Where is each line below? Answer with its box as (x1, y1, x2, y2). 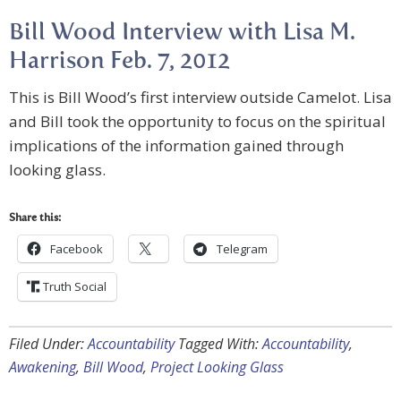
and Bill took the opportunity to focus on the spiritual (9, 111, 386, 132)
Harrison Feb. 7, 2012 (9, 50, 230, 74)
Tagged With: (178, 334, 262, 354)
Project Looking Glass (150, 357, 284, 378)
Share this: (9, 213, 61, 225)
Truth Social (43, 278, 107, 295)
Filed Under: (9, 334, 88, 354)
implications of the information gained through (9, 135, 344, 157)
